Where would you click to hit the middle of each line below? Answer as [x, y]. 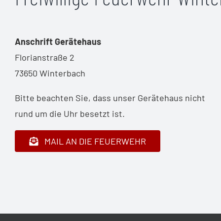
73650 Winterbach [50, 73]
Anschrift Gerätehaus [58, 42]
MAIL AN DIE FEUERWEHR [95, 141]
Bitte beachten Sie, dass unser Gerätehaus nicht [110, 98]
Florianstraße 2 [44, 57]
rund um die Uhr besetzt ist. [70, 114]
